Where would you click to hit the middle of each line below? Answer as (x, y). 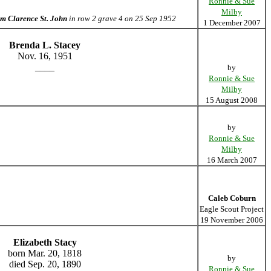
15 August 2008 (232, 100)
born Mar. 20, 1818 (45, 253)
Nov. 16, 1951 (45, 56)
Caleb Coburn (232, 198)
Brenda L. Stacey (45, 45)
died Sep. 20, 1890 (45, 264)
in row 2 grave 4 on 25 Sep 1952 (121, 18)
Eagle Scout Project (232, 209)
